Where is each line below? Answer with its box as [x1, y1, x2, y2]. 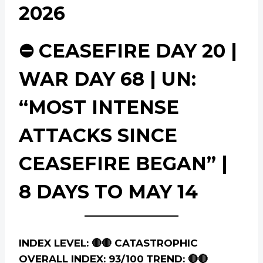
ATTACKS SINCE [19, 124, 177, 147]
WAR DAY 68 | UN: [19, 68, 196, 91]
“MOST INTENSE [19, 96, 179, 119]
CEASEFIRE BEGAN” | [19, 152, 228, 176]
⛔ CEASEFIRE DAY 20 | [19, 39, 237, 63]
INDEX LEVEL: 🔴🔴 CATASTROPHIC [19, 237, 198, 249]
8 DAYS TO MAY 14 [19, 180, 198, 204]
